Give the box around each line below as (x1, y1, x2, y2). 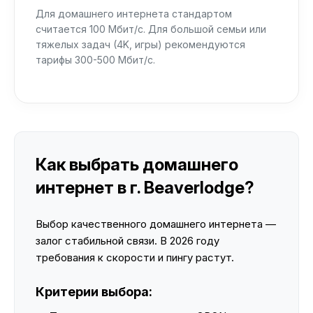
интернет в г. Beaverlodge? (36, 177, 254, 198)
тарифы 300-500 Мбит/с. (36, 54, 155, 66)
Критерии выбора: (36, 284, 152, 299)
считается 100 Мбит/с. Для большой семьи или (36, 23, 266, 35)
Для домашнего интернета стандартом (36, 8, 232, 20)
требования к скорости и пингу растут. (36, 251, 234, 264)
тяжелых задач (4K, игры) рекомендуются (36, 38, 245, 50)
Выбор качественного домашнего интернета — (36, 217, 276, 231)
